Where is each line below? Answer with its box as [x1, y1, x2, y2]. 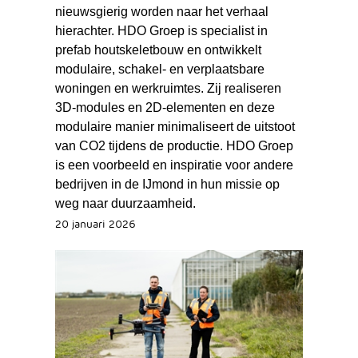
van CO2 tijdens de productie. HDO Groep [54, 139, 293, 153]
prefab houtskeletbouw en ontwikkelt [54, 43, 261, 58]
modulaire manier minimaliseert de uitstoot [54, 120, 295, 134]
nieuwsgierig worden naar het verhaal [54, 5, 268, 19]
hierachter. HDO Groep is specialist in [54, 24, 268, 38]
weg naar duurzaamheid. [54, 197, 196, 211]
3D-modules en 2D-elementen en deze [54, 101, 275, 115]
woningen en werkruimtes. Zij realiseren [54, 82, 281, 96]
